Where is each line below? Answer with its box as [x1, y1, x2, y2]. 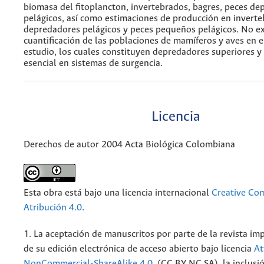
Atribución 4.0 [24, 203, 82, 213]
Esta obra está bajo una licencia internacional [24, 188, 212, 199]
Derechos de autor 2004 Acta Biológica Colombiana [24, 140, 235, 150]
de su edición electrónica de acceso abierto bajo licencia [24, 244, 254, 255]
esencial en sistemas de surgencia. [24, 58, 163, 68]
